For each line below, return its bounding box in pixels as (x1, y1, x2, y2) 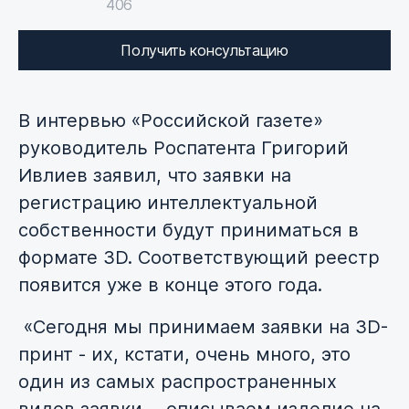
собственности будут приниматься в (18, 219, 359, 242)
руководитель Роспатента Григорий (18, 137, 349, 160)
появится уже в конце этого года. (18, 274, 322, 297)
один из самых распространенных (18, 371, 337, 393)
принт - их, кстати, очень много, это (18, 343, 351, 366)
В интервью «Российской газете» (18, 110, 323, 132)
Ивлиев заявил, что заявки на (18, 164, 291, 187)
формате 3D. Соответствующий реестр (18, 246, 380, 269)
